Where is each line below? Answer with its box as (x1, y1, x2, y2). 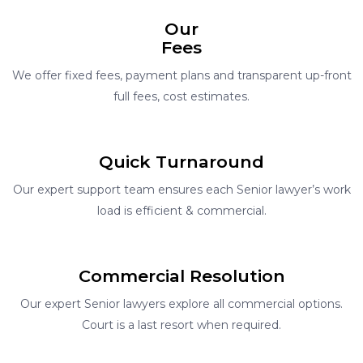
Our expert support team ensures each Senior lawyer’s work (12, 181, 351, 197)
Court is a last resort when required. (82, 317, 281, 332)
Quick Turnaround (99, 151, 264, 172)
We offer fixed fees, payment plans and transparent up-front (11, 67, 352, 83)
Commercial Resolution (78, 265, 285, 286)
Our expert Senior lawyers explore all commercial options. (20, 296, 343, 311)
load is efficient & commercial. (96, 203, 267, 218)
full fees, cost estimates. (113, 88, 250, 104)
